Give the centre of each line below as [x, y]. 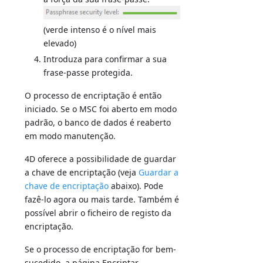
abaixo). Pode [136, 186]
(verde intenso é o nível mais [100, 30]
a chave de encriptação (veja [82, 173]
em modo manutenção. [70, 136]
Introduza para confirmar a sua [105, 59]
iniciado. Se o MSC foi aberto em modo [101, 109]
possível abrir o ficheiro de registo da [98, 213]
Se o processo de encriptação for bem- [101, 249]
